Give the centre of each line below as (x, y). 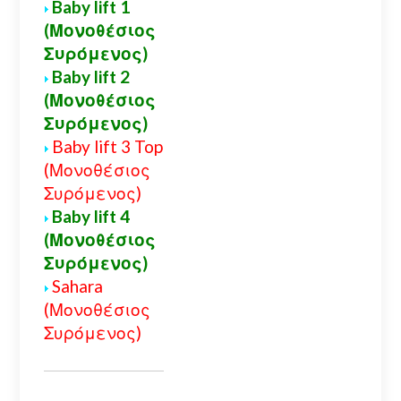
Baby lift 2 (90, 77)
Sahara (77, 286)
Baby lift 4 (90, 217)
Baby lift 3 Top (107, 147)
